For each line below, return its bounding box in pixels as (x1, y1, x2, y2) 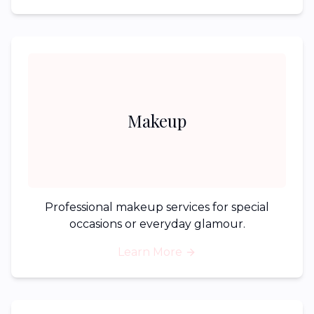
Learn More (118, 245, 182, 259)
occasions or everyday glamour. (69, 217, 245, 231)
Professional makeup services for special (45, 200, 269, 214)
